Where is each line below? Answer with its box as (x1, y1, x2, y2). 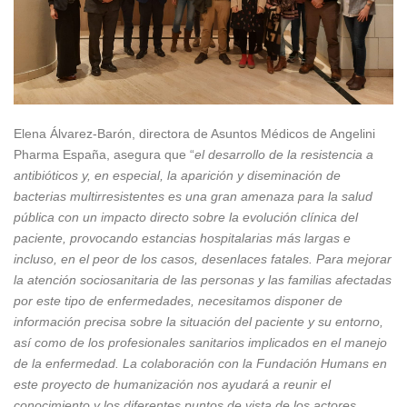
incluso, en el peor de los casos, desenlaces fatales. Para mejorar (14, 251, 392, 266)
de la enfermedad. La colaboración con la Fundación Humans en (14, 355, 387, 371)
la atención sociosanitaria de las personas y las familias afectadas (14, 272, 392, 287)
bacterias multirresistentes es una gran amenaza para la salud (14, 188, 372, 203)
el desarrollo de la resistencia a (194, 146, 373, 162)
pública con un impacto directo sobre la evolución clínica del (14, 209, 358, 224)
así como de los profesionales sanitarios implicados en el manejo (14, 334, 387, 350)
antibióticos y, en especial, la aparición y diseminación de (14, 167, 341, 183)
